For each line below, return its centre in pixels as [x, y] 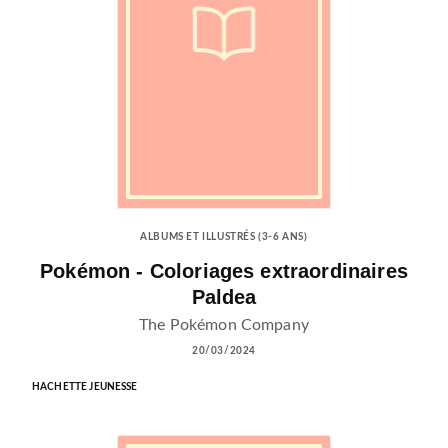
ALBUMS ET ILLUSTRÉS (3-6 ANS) [224, 237]
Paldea [224, 297]
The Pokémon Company [224, 325]
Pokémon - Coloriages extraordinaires [224, 271]
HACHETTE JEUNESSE [85, 387]
